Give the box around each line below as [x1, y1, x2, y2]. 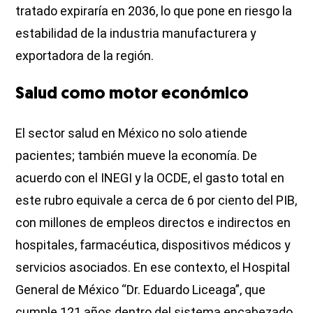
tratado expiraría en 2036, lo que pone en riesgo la [15, 3, 293, 18]
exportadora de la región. [15, 48, 154, 63]
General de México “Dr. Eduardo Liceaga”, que [15, 282, 266, 297]
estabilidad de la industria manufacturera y [15, 25, 257, 41]
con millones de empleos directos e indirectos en [15, 214, 291, 230]
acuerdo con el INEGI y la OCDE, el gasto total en [15, 170, 285, 185]
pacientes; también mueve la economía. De [15, 147, 258, 163]
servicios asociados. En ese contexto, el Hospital [15, 259, 291, 275]
